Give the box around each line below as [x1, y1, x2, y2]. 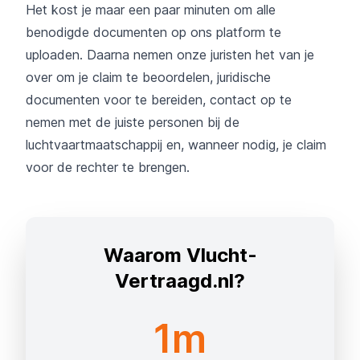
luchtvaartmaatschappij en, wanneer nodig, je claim [26, 136, 326, 153]
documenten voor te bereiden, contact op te [26, 91, 292, 108]
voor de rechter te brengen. [26, 158, 190, 175]
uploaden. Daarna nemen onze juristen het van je [26, 46, 314, 63]
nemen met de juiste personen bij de [26, 113, 239, 130]
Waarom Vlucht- [103, 243, 257, 267]
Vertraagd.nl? [115, 268, 245, 292]
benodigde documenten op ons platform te [26, 23, 281, 40]
